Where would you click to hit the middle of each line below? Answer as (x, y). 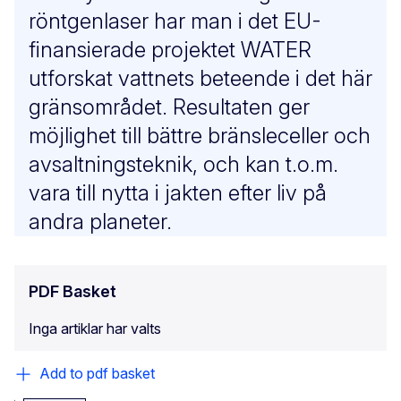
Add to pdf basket (97, 374)
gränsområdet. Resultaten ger (169, 107)
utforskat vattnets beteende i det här (200, 79)
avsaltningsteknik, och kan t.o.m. (183, 165)
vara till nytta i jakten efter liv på (178, 193)
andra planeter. (100, 222)
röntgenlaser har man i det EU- (175, 21)
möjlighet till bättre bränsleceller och (200, 136)
